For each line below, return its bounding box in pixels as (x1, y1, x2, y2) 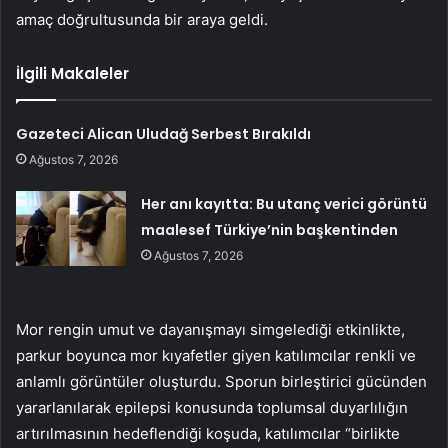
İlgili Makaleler (16, 62, 129, 84)
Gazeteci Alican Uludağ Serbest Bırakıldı (16, 123, 312, 144)
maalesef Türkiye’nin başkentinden (141, 219, 399, 240)
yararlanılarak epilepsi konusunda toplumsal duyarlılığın (16, 397, 408, 417)
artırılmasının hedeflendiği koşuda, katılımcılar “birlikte (16, 423, 400, 443)
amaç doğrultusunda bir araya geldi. (16, 9, 268, 29)
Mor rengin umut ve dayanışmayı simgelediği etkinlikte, (16, 319, 405, 339)
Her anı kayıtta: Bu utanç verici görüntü (141, 193, 428, 214)
